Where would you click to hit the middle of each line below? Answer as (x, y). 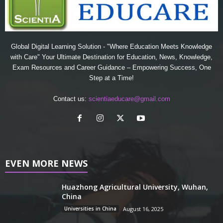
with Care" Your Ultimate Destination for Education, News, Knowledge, (111, 57)
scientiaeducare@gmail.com (129, 99)
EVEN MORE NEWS (46, 164)
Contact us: (71, 99)
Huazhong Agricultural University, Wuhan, (135, 187)
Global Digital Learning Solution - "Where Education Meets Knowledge (111, 47)
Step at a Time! (111, 78)
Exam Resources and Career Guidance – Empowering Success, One (111, 68)
